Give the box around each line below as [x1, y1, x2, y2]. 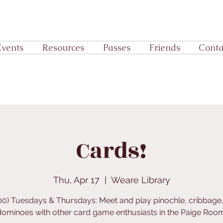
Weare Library [111, 175, 170, 186]
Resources [42, 42, 84, 53]
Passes [103, 42, 130, 53]
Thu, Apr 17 [53, 175, 100, 186]
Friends [149, 42, 180, 53]
